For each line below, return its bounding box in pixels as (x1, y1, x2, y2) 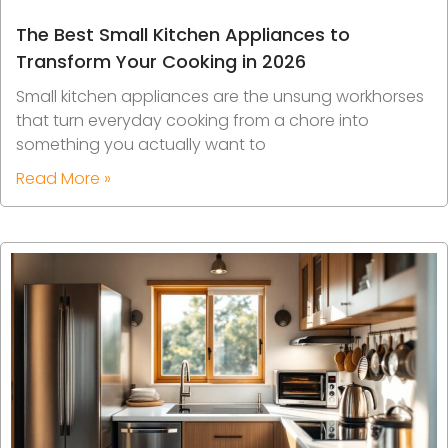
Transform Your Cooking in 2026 (16, 49, 306, 75)
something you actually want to (16, 133, 266, 157)
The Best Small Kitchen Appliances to (16, 22, 350, 48)
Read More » (16, 167, 111, 191)
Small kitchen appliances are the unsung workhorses (16, 85, 424, 109)
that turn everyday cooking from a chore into (16, 109, 369, 133)
